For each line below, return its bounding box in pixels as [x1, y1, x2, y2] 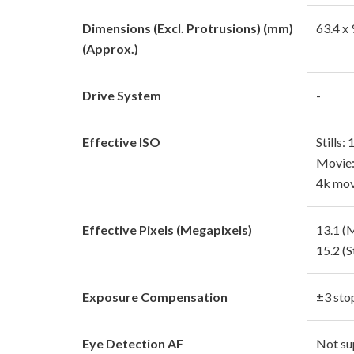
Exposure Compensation [82, 288, 228, 304]
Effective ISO [82, 134, 160, 149]
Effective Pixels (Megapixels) [82, 221, 252, 237]
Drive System [82, 87, 161, 103]
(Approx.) [82, 40, 138, 56]
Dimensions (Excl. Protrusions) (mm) [82, 20, 293, 36]
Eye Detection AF [82, 335, 183, 351]
